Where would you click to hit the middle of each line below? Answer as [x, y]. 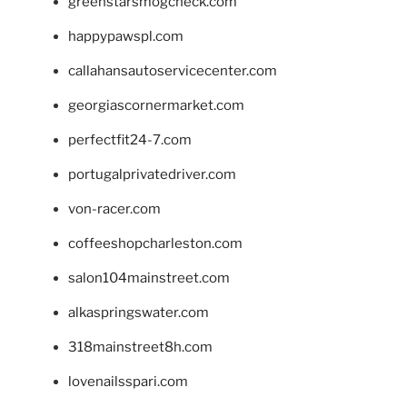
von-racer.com [114, 208]
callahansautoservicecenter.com [173, 70]
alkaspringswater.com [139, 312]
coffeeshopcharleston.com [155, 243]
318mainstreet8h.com [140, 347]
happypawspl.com [126, 36]
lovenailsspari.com [128, 381]
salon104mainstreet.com [149, 278]
